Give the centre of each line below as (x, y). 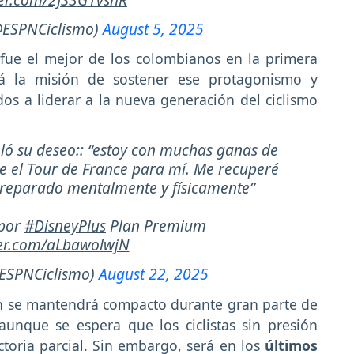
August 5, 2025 (153, 28)
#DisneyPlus (65, 226)
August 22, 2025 (153, 274)
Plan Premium (156, 226)
